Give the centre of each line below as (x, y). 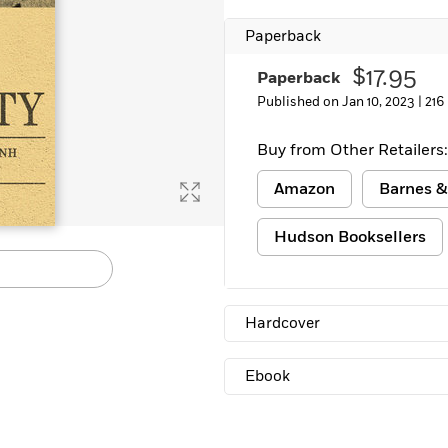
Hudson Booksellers (350, 237)
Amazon (304, 189)
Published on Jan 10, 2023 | (341, 102)
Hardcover (282, 323)
